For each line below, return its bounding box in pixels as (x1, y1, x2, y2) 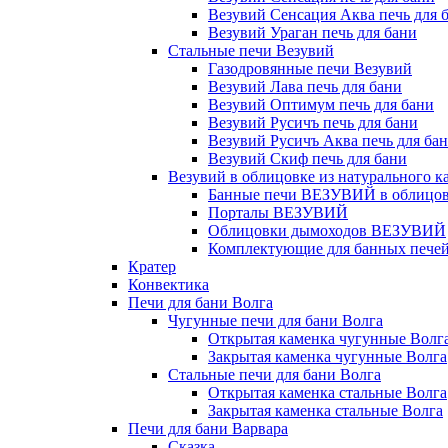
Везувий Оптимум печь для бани (208, 96, 434, 113)
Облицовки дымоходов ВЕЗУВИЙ (208, 222, 446, 239)
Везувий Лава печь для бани (208, 78, 402, 95)
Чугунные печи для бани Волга (168, 312, 383, 329)
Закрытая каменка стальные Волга (208, 402, 443, 419)
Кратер (128, 258, 176, 275)
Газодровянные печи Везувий (208, 60, 412, 77)
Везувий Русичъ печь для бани (208, 114, 418, 131)
